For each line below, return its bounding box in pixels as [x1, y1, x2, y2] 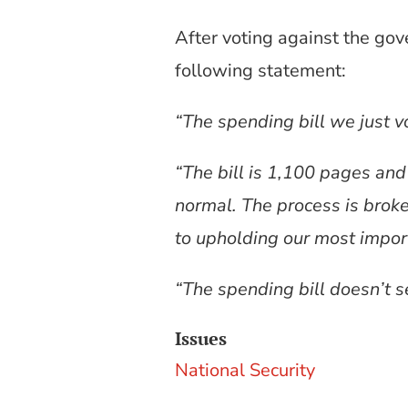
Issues [175, 326, 227, 352]
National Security [175, 358, 315, 383]
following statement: [175, 57, 346, 83]
